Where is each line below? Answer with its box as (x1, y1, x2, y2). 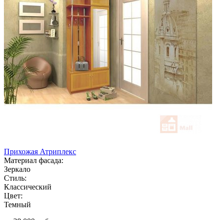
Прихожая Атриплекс (4, 147, 76, 156)
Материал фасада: (4, 156, 63, 165)
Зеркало (4, 165, 30, 173)
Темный (4, 200, 31, 209)
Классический (4, 182, 52, 191)
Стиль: (4, 173, 27, 182)
